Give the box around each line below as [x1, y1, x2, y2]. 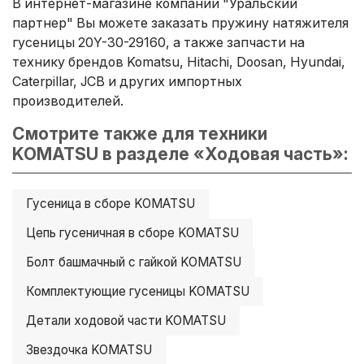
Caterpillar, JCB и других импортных [12, 72, 242, 89]
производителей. [12, 92, 123, 109]
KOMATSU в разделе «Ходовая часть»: [12, 143, 348, 164]
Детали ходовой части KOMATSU [26, 312, 226, 328]
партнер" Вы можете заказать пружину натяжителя [12, 14, 349, 31]
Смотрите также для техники [12, 123, 267, 144]
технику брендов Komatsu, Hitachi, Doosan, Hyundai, [12, 53, 345, 70]
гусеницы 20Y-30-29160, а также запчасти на [12, 33, 305, 50]
